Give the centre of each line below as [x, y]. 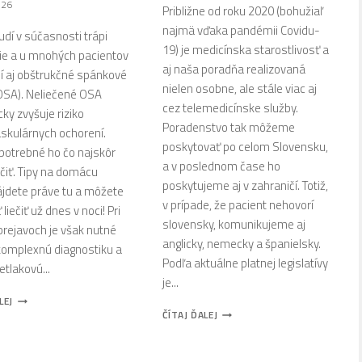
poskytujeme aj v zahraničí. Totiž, [245, 186]
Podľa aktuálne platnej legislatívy [245, 263]
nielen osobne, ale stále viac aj [239, 89]
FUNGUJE [238, 333]
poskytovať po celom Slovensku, [245, 147]
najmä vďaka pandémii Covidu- [241, 31]
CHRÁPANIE [39, 300]
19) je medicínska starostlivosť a [245, 50]
